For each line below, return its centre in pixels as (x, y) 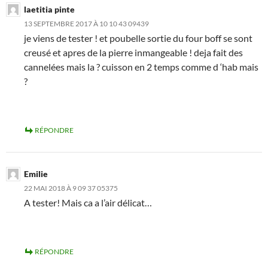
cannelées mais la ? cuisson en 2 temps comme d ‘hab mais (141, 66)
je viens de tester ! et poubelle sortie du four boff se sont (138, 38)
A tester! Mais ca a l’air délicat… (88, 202)
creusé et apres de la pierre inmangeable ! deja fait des (133, 52)
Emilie (36, 173)
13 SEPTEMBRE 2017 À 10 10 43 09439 (86, 23)
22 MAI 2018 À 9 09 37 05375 (71, 188)
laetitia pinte (49, 9)
